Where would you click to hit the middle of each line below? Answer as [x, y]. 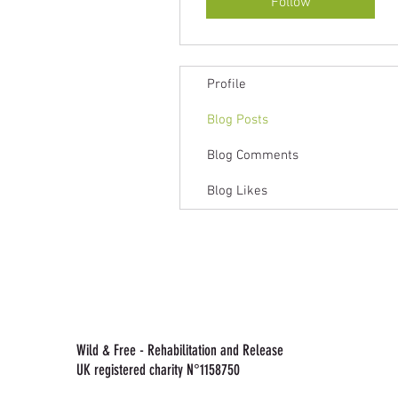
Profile [227, 84]
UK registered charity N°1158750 [158, 369]
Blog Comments [253, 155]
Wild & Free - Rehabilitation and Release [180, 350]
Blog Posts [238, 119]
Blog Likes [237, 191]
